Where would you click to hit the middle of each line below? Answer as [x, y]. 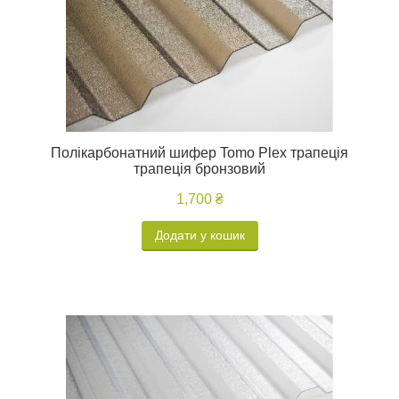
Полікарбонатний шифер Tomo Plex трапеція [199, 153]
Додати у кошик [199, 235]
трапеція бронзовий [199, 169]
